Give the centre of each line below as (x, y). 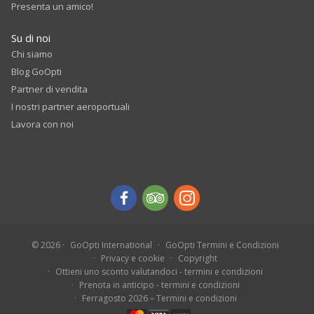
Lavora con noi (42, 124)
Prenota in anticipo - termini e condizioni (159, 285)
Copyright (198, 259)
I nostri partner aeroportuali (70, 107)
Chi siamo (32, 54)
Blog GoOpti (36, 72)
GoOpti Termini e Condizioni (222, 245)
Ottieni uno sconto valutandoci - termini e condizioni (159, 272)
